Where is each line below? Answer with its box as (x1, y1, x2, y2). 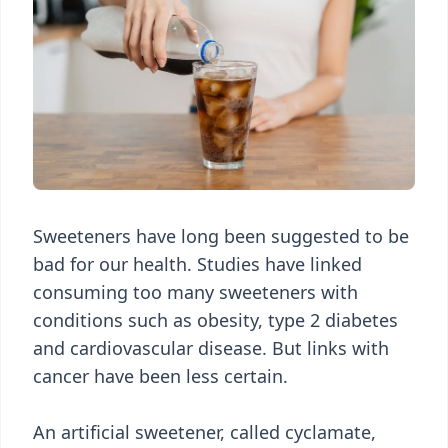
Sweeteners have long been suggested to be (33, 224, 409, 248)
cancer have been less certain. (33, 364, 288, 388)
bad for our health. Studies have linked (33, 252, 362, 276)
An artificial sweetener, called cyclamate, (33, 420, 376, 444)
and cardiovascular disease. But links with (33, 336, 389, 360)
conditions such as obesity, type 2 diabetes (33, 308, 398, 332)
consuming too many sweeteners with (33, 280, 358, 304)
